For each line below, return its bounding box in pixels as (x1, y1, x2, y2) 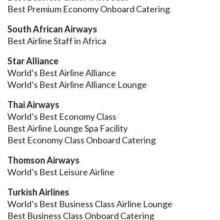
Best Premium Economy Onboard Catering (7, 3, 170, 15)
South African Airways (7, 24, 97, 35)
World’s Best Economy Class (7, 111, 116, 122)
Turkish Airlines (7, 187, 69, 198)
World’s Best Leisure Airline (7, 166, 114, 178)
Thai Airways (7, 99, 59, 110)
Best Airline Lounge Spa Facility (7, 123, 128, 134)
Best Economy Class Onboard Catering (7, 135, 156, 146)
